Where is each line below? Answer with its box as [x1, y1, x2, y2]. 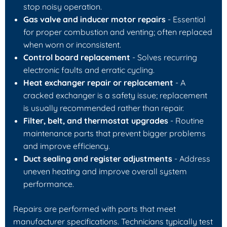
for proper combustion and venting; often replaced [23, 26, 212, 37]
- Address [172, 153, 210, 164]
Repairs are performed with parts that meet [13, 203, 176, 214]
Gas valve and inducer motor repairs [23, 14, 166, 24]
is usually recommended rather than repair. [23, 102, 184, 113]
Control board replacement [23, 52, 130, 62]
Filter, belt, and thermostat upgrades [23, 115, 168, 126]
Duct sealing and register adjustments [23, 153, 172, 164]
